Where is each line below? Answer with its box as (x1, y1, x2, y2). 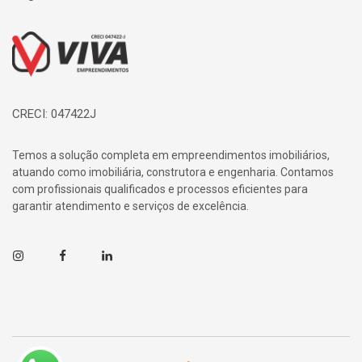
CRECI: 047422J (12, 106, 96, 121)
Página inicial (12, 34, 105, 54)
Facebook (57, 248, 109, 263)
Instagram (12, 248, 66, 263)
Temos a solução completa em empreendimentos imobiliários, (12, 148, 330, 162)
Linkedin (101, 248, 144, 263)
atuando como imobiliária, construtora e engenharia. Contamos (12, 165, 334, 179)
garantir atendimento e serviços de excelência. (12, 199, 249, 213)
